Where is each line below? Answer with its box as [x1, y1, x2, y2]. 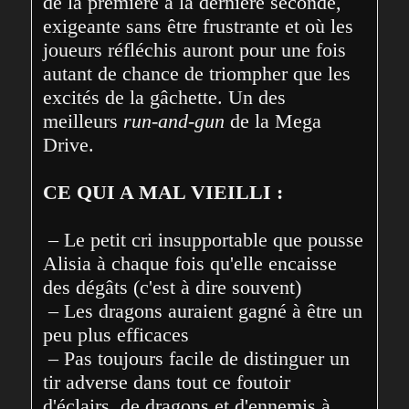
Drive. [43, 132, 95, 156]
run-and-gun [123, 109, 225, 132]
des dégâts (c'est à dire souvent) [43, 275, 302, 299]
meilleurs [43, 109, 124, 132]
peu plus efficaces [43, 322, 190, 346]
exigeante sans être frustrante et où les [43, 14, 354, 37]
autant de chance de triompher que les [43, 61, 351, 85]
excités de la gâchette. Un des [43, 85, 287, 109]
